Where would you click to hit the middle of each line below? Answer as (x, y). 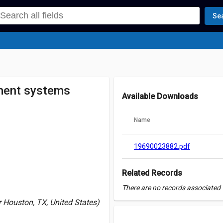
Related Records (152, 173)
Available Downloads (160, 96)
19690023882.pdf (162, 146)
